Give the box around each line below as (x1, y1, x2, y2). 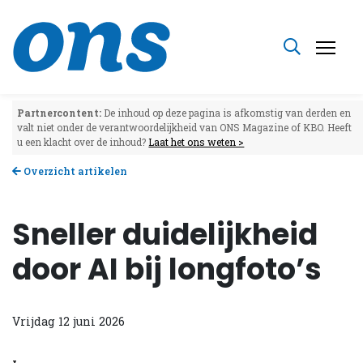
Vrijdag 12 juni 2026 (12, 313, 125, 329)
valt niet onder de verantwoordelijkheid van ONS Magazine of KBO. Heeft (17, 121, 352, 135)
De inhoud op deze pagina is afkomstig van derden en (101, 106, 352, 120)
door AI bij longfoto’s (12, 248, 322, 290)
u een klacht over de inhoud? (17, 135, 149, 149)
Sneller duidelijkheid (12, 213, 318, 255)
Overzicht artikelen (21, 164, 127, 177)
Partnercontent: (17, 106, 102, 120)
